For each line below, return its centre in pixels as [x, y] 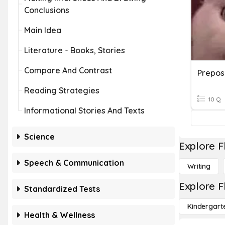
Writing [199, 166]
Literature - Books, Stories [75, 50]
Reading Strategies [62, 90]
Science [39, 137]
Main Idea [43, 30]
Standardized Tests [62, 189]
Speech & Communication [74, 163]
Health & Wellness [60, 215]
